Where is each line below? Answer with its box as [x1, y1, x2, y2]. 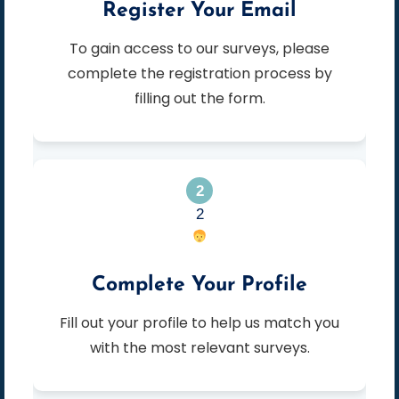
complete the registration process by [67, 63, 332, 85]
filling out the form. [134, 88, 265, 110]
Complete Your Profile [92, 275, 307, 297]
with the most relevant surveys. [89, 338, 310, 359]
